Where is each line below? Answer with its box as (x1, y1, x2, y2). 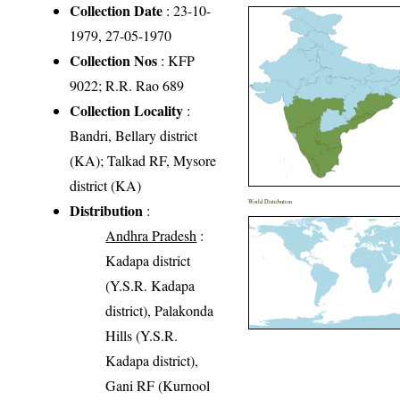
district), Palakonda (105, 300, 214, 320)
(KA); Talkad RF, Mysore (70, 150, 217, 170)
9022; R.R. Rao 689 (70, 75, 185, 95)
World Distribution (248, 196, 293, 205)
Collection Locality (70, 99, 184, 121)
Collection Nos (70, 49, 158, 71)
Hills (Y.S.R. (105, 325, 179, 345)
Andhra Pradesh (105, 225, 197, 245)
